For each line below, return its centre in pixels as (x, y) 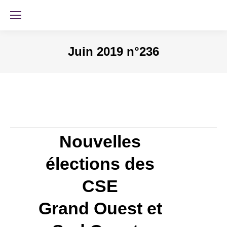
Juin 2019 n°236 (113, 51)
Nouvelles (100, 141)
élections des (100, 164)
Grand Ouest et (100, 208)
